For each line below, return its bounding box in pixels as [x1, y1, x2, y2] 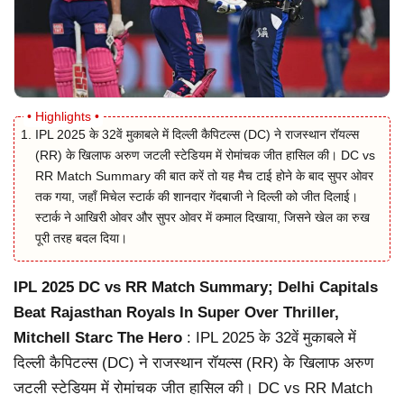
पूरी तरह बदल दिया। [35, 230, 127, 245]
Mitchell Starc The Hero [14, 328, 182, 346]
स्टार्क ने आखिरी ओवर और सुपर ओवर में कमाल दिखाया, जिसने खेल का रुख [35, 209, 370, 225]
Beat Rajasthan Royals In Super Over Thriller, [14, 303, 339, 321]
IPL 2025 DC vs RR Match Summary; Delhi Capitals [14, 278, 378, 296]
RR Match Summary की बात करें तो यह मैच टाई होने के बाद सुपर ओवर [35, 168, 373, 183]
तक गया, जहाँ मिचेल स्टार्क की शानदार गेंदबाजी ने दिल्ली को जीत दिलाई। [35, 188, 358, 204]
